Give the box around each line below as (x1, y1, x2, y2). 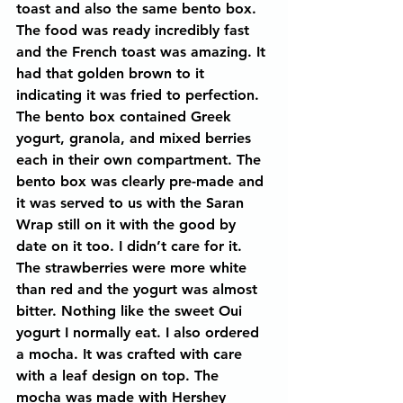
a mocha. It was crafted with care (16, 345, 246, 363)
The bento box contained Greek (16, 108, 236, 125)
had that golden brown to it (16, 65, 209, 82)
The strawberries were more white (16, 259, 251, 276)
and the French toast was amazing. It (16, 43, 270, 60)
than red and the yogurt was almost (16, 281, 262, 298)
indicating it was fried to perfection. (16, 86, 264, 103)
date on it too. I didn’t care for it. (16, 237, 246, 255)
